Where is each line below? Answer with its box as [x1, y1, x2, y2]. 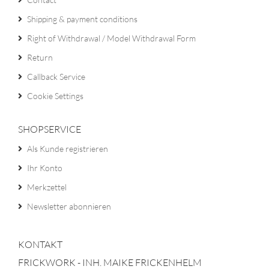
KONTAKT [18, 238, 62, 250]
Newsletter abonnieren [27, 201, 111, 211]
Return [27, 52, 53, 62]
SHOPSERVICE [18, 123, 81, 135]
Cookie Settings [27, 91, 83, 101]
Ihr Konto [27, 163, 62, 173]
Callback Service [27, 71, 85, 82]
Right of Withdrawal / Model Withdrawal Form [27, 33, 196, 43]
